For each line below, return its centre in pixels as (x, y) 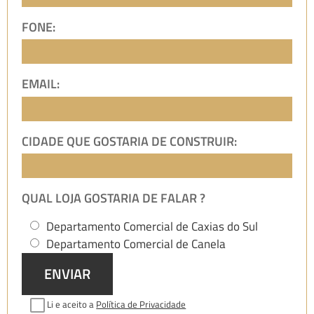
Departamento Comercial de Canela (136, 244)
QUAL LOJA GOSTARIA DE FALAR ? (114, 198)
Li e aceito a (72, 304)
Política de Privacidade (141, 304)
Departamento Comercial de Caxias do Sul (152, 226)
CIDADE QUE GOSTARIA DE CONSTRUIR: (129, 141)
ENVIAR (67, 273)
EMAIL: (41, 84)
